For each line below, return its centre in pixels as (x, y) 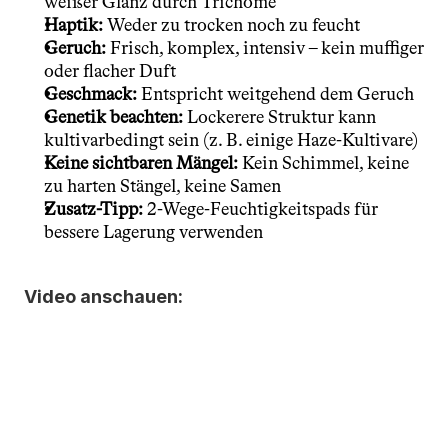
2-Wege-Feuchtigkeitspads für (260, 209)
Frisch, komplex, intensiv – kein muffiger (265, 48)
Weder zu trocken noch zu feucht (231, 25)
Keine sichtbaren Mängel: (141, 163)
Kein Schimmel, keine (323, 163)
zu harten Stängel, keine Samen (162, 186)
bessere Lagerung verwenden (153, 232)
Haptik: (73, 25)
